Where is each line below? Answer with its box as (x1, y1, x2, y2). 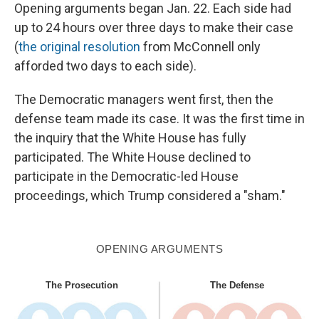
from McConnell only (140, 38, 261, 54)
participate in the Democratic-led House (14, 168, 239, 184)
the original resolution (19, 38, 140, 54)
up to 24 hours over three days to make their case (14, 19, 293, 35)
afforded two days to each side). (14, 58, 197, 73)
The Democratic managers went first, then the (14, 91, 273, 107)
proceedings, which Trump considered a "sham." (14, 187, 286, 203)
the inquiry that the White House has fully (14, 130, 246, 145)
